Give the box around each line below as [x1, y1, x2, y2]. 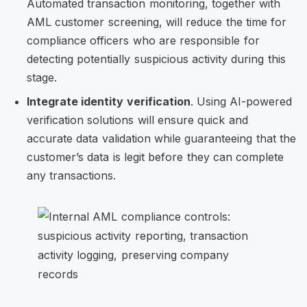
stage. [27, 71, 61, 85]
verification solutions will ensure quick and [27, 113, 248, 127]
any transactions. [27, 169, 116, 183]
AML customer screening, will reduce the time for [27, 15, 287, 29]
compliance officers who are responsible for [27, 34, 260, 48]
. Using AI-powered [190, 95, 293, 109]
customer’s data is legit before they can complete [27, 150, 284, 164]
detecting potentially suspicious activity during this [27, 52, 286, 66]
